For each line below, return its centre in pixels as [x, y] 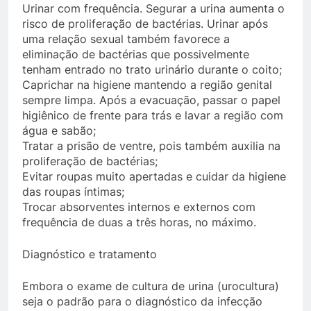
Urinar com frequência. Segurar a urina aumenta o [153, 8]
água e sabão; [59, 131]
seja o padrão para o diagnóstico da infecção [142, 301]
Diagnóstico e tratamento [90, 254]
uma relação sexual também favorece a [126, 39]
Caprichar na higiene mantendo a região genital [147, 85]
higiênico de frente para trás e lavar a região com [153, 115]
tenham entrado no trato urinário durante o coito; [152, 69]
